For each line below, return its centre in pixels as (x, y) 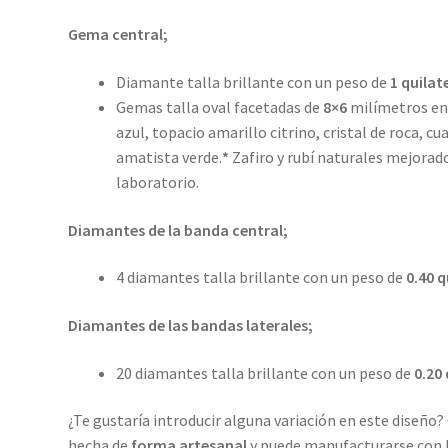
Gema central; (117, 34)
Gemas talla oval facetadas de (219, 106)
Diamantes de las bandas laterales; (190, 324)
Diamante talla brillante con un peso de (252, 81)
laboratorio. (157, 181)
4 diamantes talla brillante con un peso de (260, 277)
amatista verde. (168, 156)
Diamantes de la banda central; (179, 229)
